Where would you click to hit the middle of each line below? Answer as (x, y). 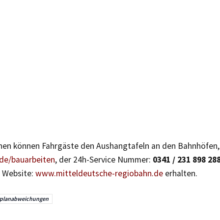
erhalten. (180, 173)
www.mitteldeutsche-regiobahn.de (99, 173)
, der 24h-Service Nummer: (104, 159)
